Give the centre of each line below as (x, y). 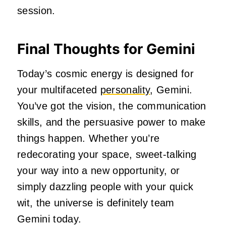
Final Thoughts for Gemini (106, 49)
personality (125, 90)
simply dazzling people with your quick (105, 186)
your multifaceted (59, 90)
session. (36, 10)
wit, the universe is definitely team (96, 203)
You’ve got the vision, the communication (112, 106)
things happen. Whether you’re (89, 138)
